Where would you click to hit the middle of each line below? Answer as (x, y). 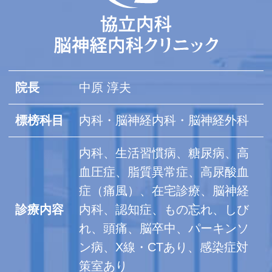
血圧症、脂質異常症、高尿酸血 (164, 172)
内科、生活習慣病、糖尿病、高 (164, 153)
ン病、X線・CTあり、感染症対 (164, 247)
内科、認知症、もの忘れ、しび (164, 210)
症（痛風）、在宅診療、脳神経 (164, 191)
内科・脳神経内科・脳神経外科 (164, 120)
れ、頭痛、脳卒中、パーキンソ (164, 229)
